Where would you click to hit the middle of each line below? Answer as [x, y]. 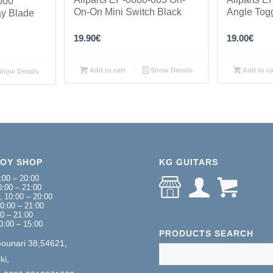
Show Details [170, 70]
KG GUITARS [189, 162]
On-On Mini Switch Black [127, 12]
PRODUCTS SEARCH [207, 234]
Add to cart [107, 70]
